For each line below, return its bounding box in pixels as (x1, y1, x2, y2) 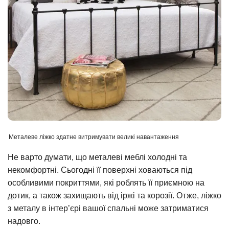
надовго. (8, 217, 40, 226)
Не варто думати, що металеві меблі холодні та (8, 153, 187, 162)
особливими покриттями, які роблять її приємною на (8, 178, 204, 188)
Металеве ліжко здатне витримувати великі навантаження (9, 133, 179, 141)
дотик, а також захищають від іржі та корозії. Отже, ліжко (8, 191, 221, 200)
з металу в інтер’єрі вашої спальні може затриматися (8, 204, 209, 213)
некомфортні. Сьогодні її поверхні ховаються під (8, 166, 192, 175)
